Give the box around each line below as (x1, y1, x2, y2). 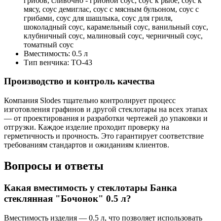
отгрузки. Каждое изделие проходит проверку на (4, 123, 169, 132)
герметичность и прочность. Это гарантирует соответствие (4, 132, 204, 141)
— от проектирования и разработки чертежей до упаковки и (4, 114, 208, 123)
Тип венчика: (24, 58, 69, 67)
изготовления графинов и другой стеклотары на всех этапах (4, 105, 208, 114)
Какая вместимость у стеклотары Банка (4, 182, 177, 193)
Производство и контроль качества (4, 76, 155, 87)
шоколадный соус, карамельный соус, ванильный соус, (24, 22, 208, 31)
